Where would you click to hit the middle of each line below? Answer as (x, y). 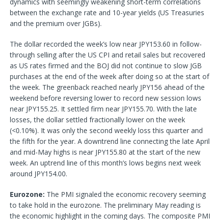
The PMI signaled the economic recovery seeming (126, 194)
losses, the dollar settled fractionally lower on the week (97, 119)
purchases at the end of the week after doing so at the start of (110, 76)
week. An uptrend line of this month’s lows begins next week (105, 163)
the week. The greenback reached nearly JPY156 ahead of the (107, 87)
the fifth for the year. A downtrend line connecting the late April (110, 141)
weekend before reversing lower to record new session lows (106, 98)
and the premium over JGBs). (56, 23)
